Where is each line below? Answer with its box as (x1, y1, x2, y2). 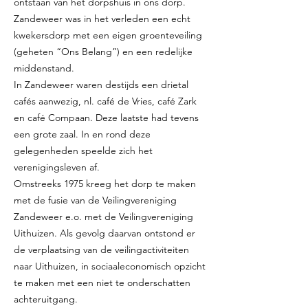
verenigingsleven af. (14, 161, 100, 173)
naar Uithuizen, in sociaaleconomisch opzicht (14, 260, 206, 272)
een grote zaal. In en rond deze (14, 128, 151, 140)
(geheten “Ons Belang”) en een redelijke (14, 45, 192, 58)
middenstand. (14, 62, 74, 74)
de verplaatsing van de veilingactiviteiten (14, 243, 189, 256)
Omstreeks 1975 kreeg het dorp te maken (14, 177, 196, 190)
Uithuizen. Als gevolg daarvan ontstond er (14, 227, 195, 239)
